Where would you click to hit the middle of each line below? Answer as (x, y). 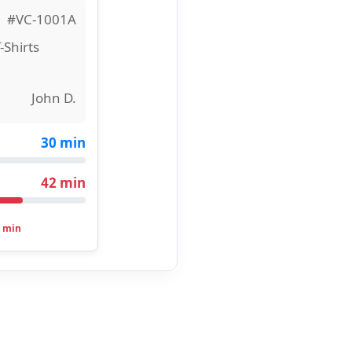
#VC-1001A (42, 19)
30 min (63, 143)
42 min (63, 183)
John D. (54, 98)
